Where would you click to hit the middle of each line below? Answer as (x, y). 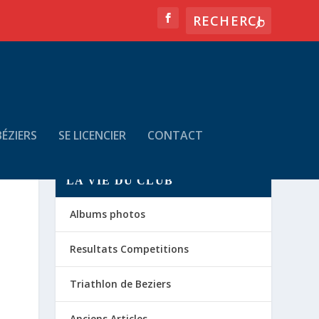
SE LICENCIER (92, 135)
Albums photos (108, 214)
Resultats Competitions (130, 249)
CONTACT (175, 135)
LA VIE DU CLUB (120, 181)
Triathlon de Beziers (121, 284)
